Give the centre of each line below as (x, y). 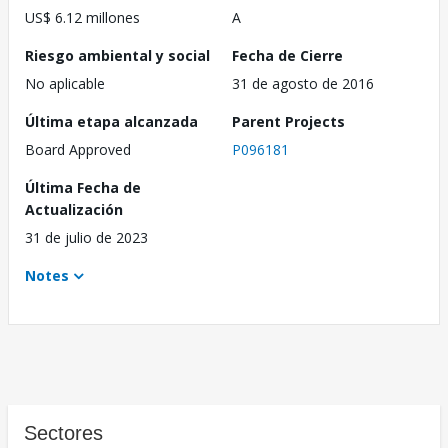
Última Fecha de (83, 188)
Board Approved (78, 150)
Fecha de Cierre (287, 56)
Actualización (74, 210)
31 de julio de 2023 (86, 238)
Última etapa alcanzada (111, 122)
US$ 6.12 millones (82, 18)
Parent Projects (288, 122)
